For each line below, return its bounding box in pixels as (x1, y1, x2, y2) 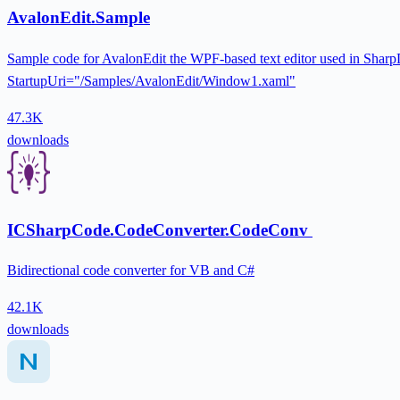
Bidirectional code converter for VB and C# (7, 262, 254, 279)
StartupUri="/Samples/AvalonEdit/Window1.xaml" (7, 73, 296, 88)
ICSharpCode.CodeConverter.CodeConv (7, 220, 312, 239)
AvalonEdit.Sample (7, 8, 150, 28)
